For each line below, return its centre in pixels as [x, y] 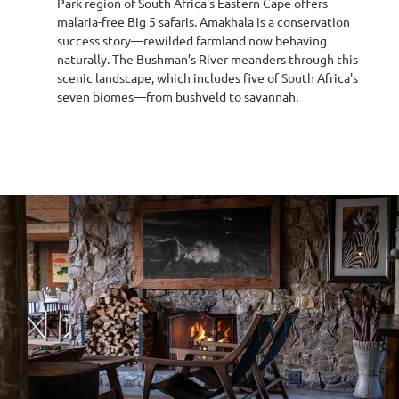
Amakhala [227, 21]
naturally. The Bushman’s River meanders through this [208, 59]
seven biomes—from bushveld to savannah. [178, 96]
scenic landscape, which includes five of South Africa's [208, 77]
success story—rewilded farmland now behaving [192, 40]
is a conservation [302, 21]
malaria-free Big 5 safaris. [128, 21]
